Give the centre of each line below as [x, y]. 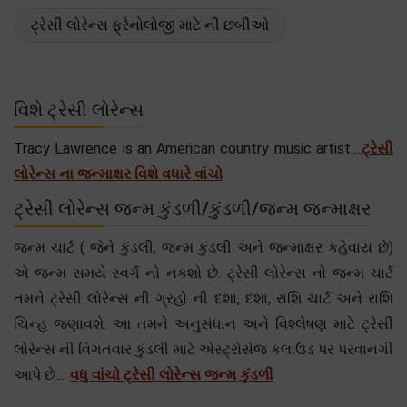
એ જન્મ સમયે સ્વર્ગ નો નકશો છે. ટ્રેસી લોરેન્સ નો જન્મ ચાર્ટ [203, 273]
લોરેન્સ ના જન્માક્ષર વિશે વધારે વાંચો [118, 174]
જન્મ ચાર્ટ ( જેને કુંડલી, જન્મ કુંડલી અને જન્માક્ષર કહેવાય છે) [203, 247]
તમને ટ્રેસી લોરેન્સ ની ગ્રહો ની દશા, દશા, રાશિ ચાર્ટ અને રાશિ [203, 298]
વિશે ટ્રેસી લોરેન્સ [79, 109]
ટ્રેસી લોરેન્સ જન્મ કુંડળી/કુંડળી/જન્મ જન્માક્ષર [192, 208]
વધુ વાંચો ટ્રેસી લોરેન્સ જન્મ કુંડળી [172, 374]
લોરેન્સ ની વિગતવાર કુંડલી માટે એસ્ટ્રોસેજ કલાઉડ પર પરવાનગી [203, 349]
